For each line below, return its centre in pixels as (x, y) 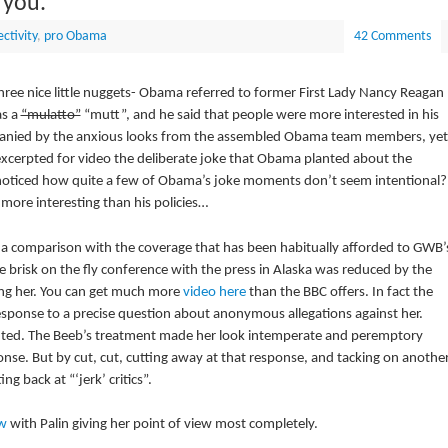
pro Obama (75, 37)
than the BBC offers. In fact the (340, 292)
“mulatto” (50, 116)
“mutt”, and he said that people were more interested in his (259, 116)
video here (215, 292)
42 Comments (392, 37)
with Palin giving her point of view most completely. (163, 425)
